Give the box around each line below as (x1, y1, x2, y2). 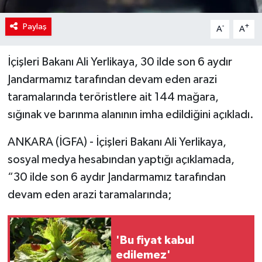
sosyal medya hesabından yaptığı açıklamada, (7, 153, 235, 166)
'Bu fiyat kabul (116, 234, 194, 246)
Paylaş (22, 22, 47, 31)
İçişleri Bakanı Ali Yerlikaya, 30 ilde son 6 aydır (7, 56, 232, 68)
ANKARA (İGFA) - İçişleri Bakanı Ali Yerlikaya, (7, 136, 226, 148)
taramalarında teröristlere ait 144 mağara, (7, 91, 219, 103)
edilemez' (116, 249, 171, 261)
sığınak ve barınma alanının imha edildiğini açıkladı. (7, 108, 254, 120)
